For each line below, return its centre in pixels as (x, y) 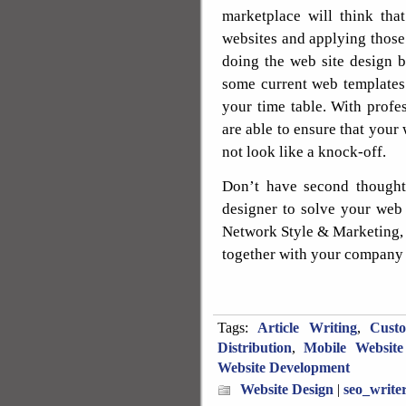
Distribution (255, 348)
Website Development (284, 367)
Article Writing (307, 328)
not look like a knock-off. (304, 151)
